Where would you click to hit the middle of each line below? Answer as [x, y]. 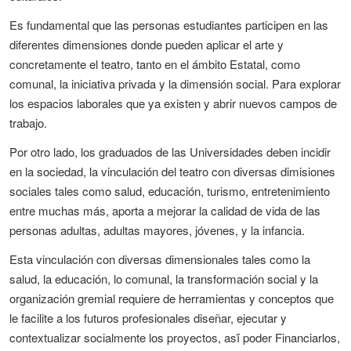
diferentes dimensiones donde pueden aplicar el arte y [147, 44]
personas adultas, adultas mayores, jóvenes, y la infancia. [157, 230]
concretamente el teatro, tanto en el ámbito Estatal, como [155, 64]
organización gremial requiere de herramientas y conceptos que [172, 298]
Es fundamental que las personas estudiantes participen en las [169, 25]
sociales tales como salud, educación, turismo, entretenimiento [170, 191]
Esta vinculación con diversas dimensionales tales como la [160, 259]
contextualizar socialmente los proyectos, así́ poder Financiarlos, [175, 337]
